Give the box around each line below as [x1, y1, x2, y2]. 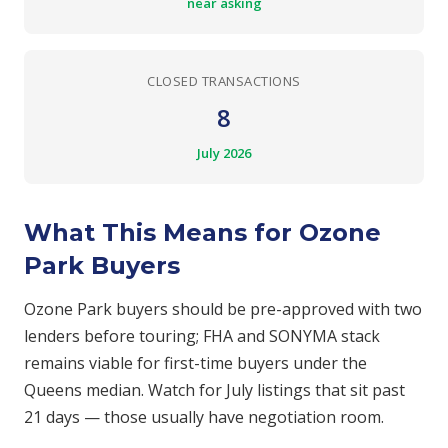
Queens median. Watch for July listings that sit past [24, 379, 405, 401]
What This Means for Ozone [24, 218, 381, 247]
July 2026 [197, 144, 251, 162]
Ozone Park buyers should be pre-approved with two [24, 298, 422, 320]
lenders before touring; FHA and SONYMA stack [24, 325, 380, 347]
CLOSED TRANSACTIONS [147, 72, 301, 90]
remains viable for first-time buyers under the [24, 352, 367, 374]
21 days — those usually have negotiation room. [24, 406, 384, 428]
